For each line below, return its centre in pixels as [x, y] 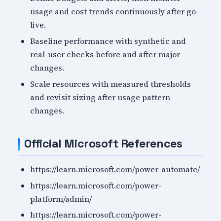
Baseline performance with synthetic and [108, 41]
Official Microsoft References [103, 143]
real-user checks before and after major [105, 54]
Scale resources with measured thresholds [111, 84]
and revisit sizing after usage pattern [100, 97]
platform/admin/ [61, 199]
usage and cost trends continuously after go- [115, 12]
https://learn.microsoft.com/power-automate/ [115, 169]
